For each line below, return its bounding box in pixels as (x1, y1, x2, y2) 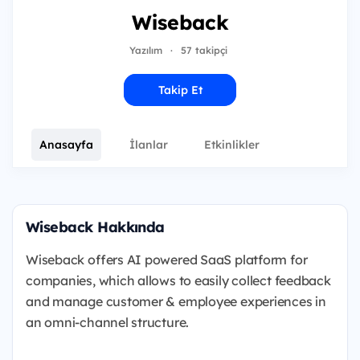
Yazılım (129, 44, 162, 56)
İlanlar (129, 137, 168, 152)
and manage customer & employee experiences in (26, 293, 326, 309)
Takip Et (157, 83, 202, 97)
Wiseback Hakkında (26, 218, 165, 236)
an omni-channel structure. (26, 314, 190, 330)
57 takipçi (180, 44, 227, 56)
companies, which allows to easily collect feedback (26, 272, 331, 288)
